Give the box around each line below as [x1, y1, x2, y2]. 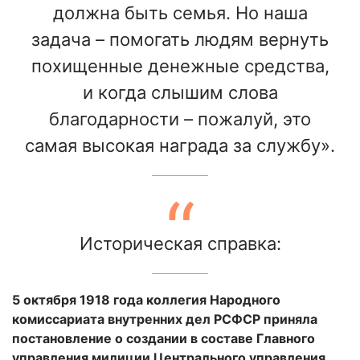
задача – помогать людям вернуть [31, 28, 329, 50]
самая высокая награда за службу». [25, 134, 335, 156]
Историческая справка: [79, 232, 281, 254]
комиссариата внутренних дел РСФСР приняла [12, 310, 317, 327]
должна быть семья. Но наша [52, 2, 308, 23]
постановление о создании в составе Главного [12, 329, 315, 346]
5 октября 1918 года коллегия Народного [12, 291, 280, 308]
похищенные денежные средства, [31, 55, 329, 76]
